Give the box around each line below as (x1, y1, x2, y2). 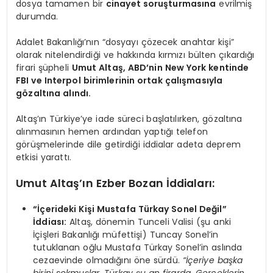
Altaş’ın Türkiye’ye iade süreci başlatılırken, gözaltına (16, 112, 243, 125)
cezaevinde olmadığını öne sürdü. (33, 253, 183, 266)
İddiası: (33, 215, 67, 228)
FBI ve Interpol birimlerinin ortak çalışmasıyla (16, 74, 223, 87)
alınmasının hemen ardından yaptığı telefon (16, 125, 208, 138)
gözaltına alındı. (16, 87, 91, 99)
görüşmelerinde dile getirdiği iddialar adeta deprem (16, 138, 241, 151)
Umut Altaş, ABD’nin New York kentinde (71, 61, 249, 74)
